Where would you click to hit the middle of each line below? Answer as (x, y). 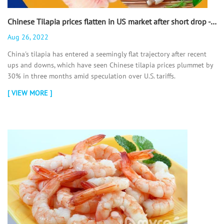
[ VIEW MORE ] (30, 93)
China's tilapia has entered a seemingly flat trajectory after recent (107, 54)
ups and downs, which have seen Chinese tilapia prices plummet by (110, 65)
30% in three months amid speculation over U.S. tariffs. (91, 76)
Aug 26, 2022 (28, 37)
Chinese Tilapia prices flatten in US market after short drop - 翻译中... (213, 22)
